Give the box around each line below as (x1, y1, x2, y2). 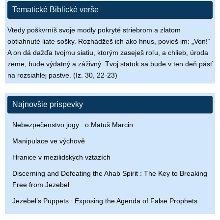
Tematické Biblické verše (12, 5, 99, 14)
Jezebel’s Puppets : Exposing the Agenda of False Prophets (12, 197, 197, 205)
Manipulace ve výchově (12, 137, 85, 145)
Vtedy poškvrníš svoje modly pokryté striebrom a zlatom (7, 26, 181, 34)
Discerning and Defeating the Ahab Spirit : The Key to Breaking (12, 169, 207, 178)
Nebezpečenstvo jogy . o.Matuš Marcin (12, 121, 133, 129)
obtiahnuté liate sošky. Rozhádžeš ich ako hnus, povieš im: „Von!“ (7, 37, 210, 46)
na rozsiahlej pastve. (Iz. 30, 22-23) (7, 71, 117, 80)
